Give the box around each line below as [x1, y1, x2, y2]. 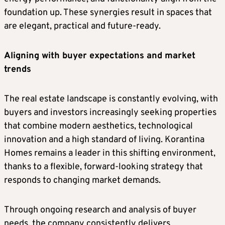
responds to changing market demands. [4, 175, 161, 187]
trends [4, 64, 31, 76]
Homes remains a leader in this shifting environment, [4, 148, 215, 160]
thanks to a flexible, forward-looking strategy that [4, 161, 203, 173]
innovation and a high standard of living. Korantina [4, 134, 204, 146]
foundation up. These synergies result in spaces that [4, 7, 212, 19]
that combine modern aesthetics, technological [4, 121, 193, 133]
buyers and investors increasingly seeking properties [4, 107, 216, 119]
